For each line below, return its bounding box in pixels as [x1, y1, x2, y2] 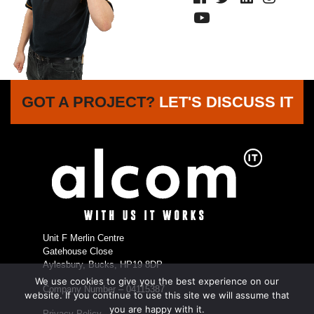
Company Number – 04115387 [43, 283, 165, 294]
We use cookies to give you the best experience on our [35, 275, 279, 287]
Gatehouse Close [43, 245, 113, 257]
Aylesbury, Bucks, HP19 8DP [43, 259, 163, 270]
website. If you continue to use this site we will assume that [25, 289, 289, 301]
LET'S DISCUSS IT [158, 93, 293, 111]
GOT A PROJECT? [21, 93, 159, 111]
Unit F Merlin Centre [43, 232, 124, 243]
